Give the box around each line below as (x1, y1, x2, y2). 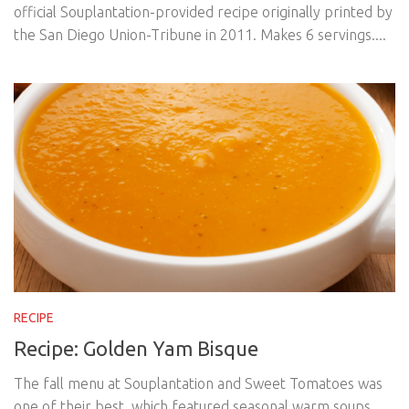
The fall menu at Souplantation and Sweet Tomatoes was (14, 374, 383, 392)
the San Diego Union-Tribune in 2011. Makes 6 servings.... (14, 26, 386, 44)
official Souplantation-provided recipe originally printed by (14, 4, 393, 21)
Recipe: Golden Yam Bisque (14, 336, 258, 360)
